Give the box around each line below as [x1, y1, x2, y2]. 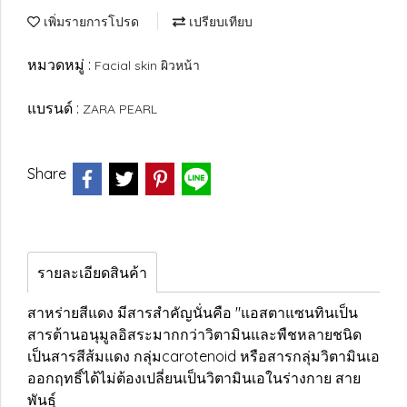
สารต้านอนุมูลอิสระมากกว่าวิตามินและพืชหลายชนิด [27, 325, 362, 343]
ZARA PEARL [83, 101, 157, 117]
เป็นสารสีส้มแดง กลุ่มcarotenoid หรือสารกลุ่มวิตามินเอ [27, 347, 380, 365]
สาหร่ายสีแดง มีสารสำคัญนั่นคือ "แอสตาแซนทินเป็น [27, 303, 358, 322]
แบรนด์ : [27, 99, 83, 117]
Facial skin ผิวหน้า [94, 57, 200, 74]
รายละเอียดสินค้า [37, 263, 147, 282]
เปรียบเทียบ [185, 14, 253, 30]
